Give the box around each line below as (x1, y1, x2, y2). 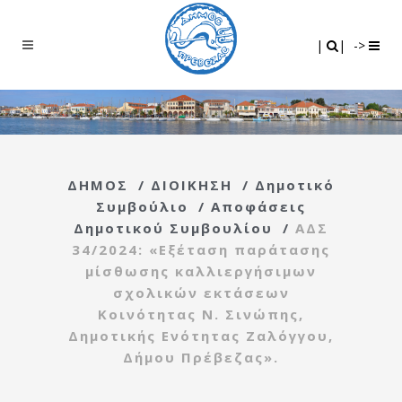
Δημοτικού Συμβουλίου (74, 218, 273, 237)
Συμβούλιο (96, 197, 188, 215)
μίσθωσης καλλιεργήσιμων (85, 261, 317, 280)
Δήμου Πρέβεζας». (123, 347, 279, 366)
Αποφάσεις (211, 197, 306, 215)
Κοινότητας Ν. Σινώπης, (98, 304, 304, 323)
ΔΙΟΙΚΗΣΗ (151, 175, 232, 194)
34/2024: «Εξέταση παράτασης (72, 240, 330, 258)
